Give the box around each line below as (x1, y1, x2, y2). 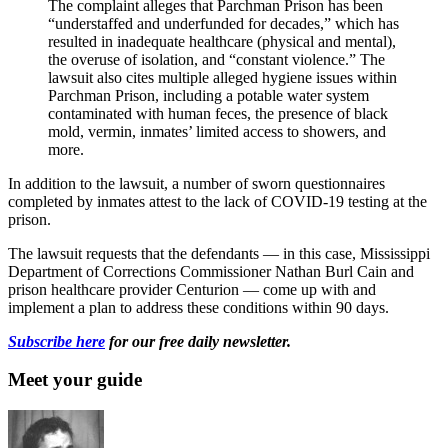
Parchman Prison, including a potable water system (48, 86, 369, 104)
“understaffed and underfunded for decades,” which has (48, 14, 399, 32)
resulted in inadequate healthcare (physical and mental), (48, 32, 396, 50)
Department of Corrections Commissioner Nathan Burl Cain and (8, 262, 414, 280)
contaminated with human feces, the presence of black (48, 104, 388, 122)
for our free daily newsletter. (105, 332, 291, 350)
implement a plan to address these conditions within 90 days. (8, 298, 389, 316)
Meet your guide (8, 369, 142, 391)
